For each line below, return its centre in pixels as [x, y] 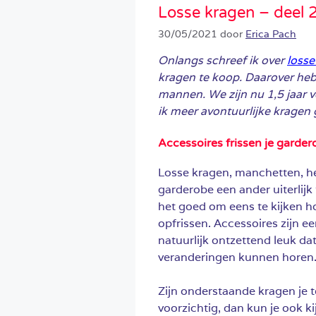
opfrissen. [186, 223]
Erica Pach [271, 34]
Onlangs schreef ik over [223, 60]
